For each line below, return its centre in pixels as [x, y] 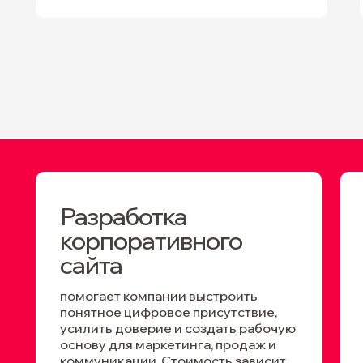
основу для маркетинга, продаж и [168, 344]
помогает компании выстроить [159, 296]
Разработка [124, 216]
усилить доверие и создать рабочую [178, 328]
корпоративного [151, 241]
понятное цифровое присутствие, [169, 312]
